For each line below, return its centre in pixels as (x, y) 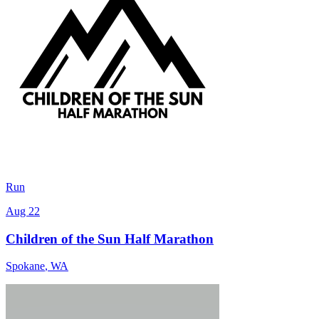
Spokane (25, 266)
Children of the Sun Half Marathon (110, 239)
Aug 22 (23, 211)
